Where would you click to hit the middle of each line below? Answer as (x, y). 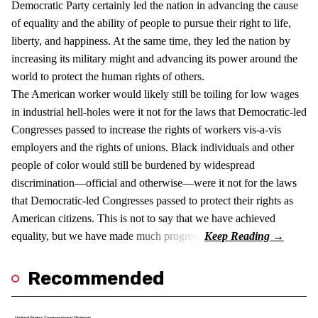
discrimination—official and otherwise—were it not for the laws (154, 182)
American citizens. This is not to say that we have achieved (143, 218)
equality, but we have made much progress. (108, 236)
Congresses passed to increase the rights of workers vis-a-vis (146, 129)
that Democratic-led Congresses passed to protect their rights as (152, 200)
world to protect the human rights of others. (108, 76)
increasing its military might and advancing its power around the (154, 58)
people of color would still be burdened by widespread (133, 165)
